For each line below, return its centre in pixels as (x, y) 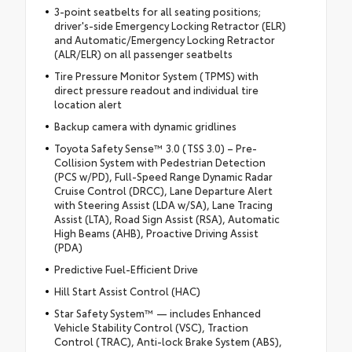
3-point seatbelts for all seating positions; (157, 11)
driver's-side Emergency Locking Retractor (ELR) (170, 25)
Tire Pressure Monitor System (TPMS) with (156, 75)
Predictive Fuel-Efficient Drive (126, 269)
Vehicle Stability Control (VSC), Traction (151, 327)
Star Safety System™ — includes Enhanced (157, 313)
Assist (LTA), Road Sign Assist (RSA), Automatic (167, 218)
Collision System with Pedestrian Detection (159, 162)
